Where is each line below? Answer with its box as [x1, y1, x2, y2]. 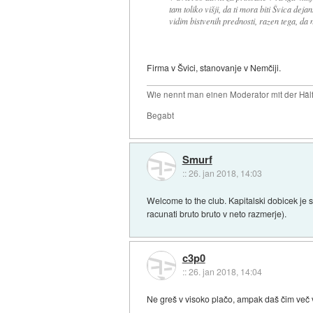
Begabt [147, 110, 175, 122]
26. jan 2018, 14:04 [188, 265, 262, 278]
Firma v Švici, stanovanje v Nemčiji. [147, 61, 282, 74]
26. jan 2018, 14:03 [188, 167, 262, 180]
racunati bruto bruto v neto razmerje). [147, 207, 287, 219]
